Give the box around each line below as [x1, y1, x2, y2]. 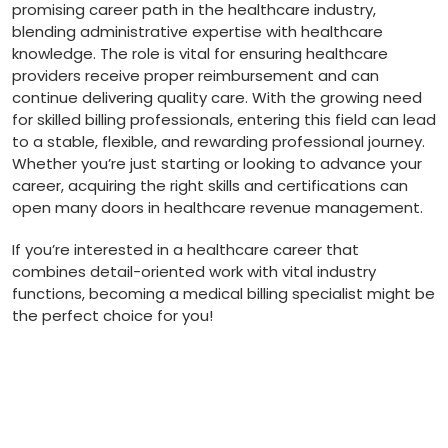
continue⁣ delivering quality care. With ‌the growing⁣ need [12, 86, 422, 108]
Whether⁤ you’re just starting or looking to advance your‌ [12, 152, 422, 174]
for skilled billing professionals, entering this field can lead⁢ [12, 108, 436, 130]
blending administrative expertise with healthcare [12, 20, 383, 42]
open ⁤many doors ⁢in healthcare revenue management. [12, 196, 423, 218]
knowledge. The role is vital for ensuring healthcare [12, 42, 388, 64]
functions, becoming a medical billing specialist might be [12, 282, 435, 304]
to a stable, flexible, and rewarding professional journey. [12, 130, 425, 152]
